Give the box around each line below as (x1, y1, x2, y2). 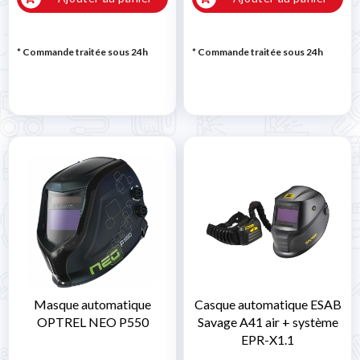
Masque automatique (34, 297, 151, 313)
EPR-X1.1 (241, 332, 294, 348)
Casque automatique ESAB (194, 297, 342, 313)
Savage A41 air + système (197, 314, 338, 330)
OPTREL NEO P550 (36, 314, 149, 330)
